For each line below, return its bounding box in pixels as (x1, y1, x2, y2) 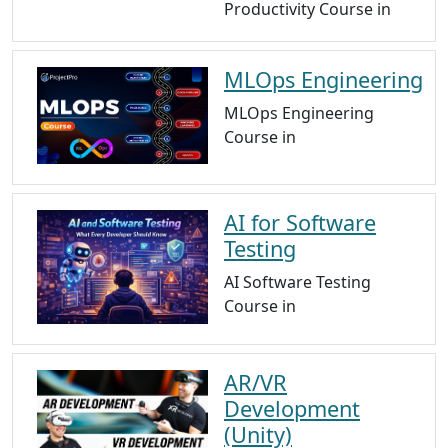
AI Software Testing (224, 270, 371, 293)
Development (224, 393, 360, 423)
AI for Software (224, 207, 376, 237)
